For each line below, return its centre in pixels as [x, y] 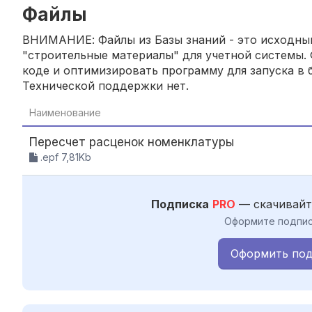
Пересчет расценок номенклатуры [132, 142]
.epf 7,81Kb [64, 157]
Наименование [65, 112]
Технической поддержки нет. [106, 85]
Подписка [180, 204]
